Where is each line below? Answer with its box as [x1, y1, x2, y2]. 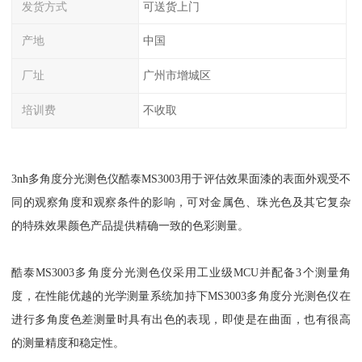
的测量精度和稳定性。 [11, 335, 125, 349]
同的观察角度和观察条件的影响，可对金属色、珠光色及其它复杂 [11, 195, 351, 208]
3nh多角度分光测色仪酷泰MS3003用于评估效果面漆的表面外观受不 [11, 171, 351, 185]
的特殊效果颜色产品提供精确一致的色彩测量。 [11, 218, 250, 232]
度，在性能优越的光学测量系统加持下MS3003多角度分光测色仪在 [11, 288, 351, 302]
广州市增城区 [142, 69, 211, 82]
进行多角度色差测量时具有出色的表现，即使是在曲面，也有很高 [11, 312, 351, 326]
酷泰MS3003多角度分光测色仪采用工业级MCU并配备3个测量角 [11, 265, 351, 279]
